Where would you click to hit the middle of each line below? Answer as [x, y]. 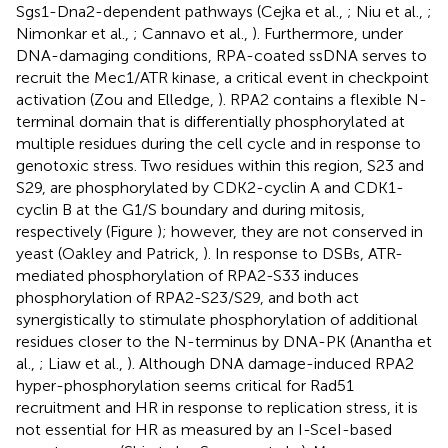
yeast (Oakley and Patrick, [109, 253]
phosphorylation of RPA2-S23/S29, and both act [187, 297]
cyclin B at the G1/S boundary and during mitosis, [190, 209]
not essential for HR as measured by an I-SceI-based [204, 429]
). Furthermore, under [327, 33]
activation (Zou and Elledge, [117, 99]
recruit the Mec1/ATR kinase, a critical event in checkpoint [222, 77]
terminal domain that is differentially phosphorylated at [210, 121]
